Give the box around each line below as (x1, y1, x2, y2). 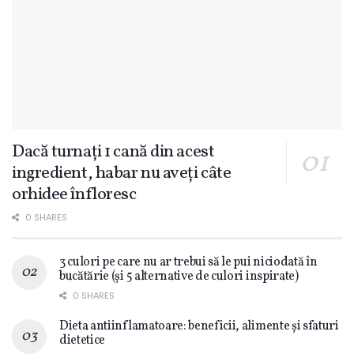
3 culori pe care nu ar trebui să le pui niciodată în (59, 253, 318, 271)
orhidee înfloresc (12, 182, 137, 207)
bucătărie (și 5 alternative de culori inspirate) (59, 267, 299, 285)
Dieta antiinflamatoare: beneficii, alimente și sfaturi (59, 317, 339, 335)
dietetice (59, 331, 106, 349)
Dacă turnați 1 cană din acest (12, 139, 215, 164)
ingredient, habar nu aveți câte (12, 160, 232, 186)
